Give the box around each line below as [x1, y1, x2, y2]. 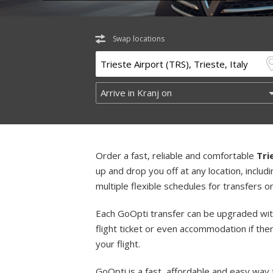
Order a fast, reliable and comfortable [96, 149, 257, 161]
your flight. [96, 238, 140, 250]
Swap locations [113, 34, 165, 44]
